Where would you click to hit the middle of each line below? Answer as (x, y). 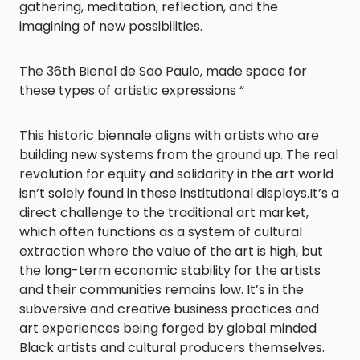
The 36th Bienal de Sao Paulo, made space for (163, 72)
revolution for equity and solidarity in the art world (176, 174)
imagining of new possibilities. (111, 27)
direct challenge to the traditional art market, (164, 213)
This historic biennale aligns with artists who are (169, 136)
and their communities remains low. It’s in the (162, 290)
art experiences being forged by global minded (168, 329)
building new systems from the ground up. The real (179, 155)
